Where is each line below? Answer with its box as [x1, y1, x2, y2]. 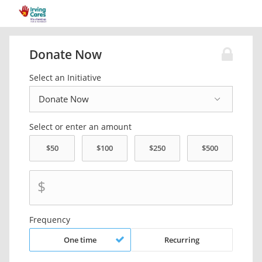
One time [64, 235, 97, 245]
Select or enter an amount [29, 121, 132, 132]
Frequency [29, 214, 71, 225]
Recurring [164, 235, 199, 245]
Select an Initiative [29, 72, 102, 83]
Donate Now [29, 46, 102, 63]
